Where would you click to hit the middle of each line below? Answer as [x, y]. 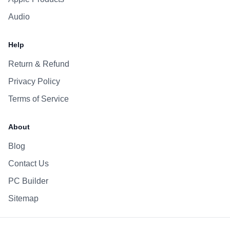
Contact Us [28, 164]
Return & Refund [39, 64]
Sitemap [23, 199]
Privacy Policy [34, 82]
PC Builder [28, 181]
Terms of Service [39, 99]
